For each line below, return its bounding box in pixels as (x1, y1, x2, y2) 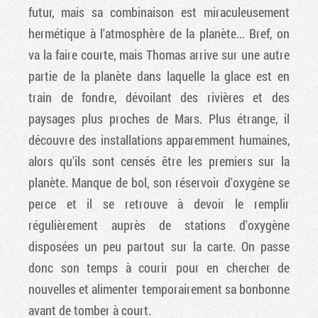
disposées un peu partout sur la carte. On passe (28, 238, 290, 256)
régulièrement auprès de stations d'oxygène (28, 216, 290, 234)
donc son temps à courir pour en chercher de (28, 259, 290, 277)
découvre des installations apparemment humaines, (28, 131, 290, 149)
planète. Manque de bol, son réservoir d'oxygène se (28, 174, 290, 192)
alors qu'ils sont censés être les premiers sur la (28, 153, 290, 170)
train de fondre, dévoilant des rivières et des (28, 89, 290, 106)
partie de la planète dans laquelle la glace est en (28, 67, 290, 85)
